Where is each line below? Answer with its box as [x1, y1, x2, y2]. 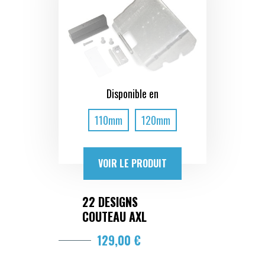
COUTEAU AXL [82, 207, 147, 225]
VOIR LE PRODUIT [98, 156, 167, 170]
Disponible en [106, 85, 159, 101]
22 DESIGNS [82, 192, 138, 211]
